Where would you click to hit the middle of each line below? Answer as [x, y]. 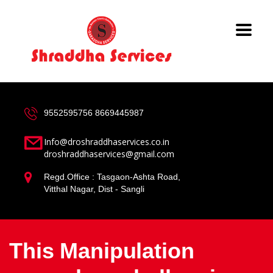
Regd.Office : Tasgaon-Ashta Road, [112, 177]
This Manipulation [102, 251]
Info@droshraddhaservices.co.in [107, 142]
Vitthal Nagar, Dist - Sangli [94, 189]
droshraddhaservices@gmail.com [109, 154]
